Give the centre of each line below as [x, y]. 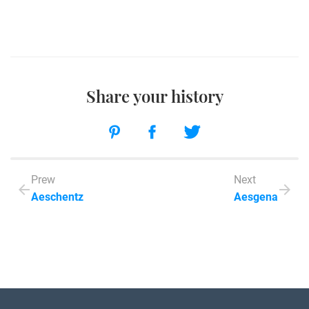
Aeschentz [57, 197]
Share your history [154, 96]
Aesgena [256, 197]
